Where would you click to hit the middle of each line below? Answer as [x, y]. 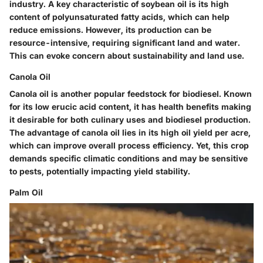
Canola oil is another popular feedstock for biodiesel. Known [131, 93]
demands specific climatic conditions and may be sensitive [129, 158]
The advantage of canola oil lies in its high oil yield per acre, [130, 132]
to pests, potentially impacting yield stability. [100, 171]
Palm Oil [26, 192]
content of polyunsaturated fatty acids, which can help [119, 16]
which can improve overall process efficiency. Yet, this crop [129, 145]
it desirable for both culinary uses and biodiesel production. [130, 119]
